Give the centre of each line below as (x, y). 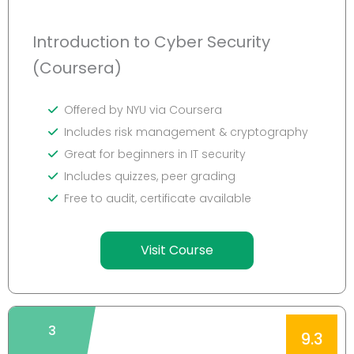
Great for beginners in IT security (155, 154)
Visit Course (177, 250)
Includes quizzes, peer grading (150, 176)
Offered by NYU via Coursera (143, 109)
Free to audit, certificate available (158, 198)
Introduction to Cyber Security (151, 41)
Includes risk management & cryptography (186, 132)
